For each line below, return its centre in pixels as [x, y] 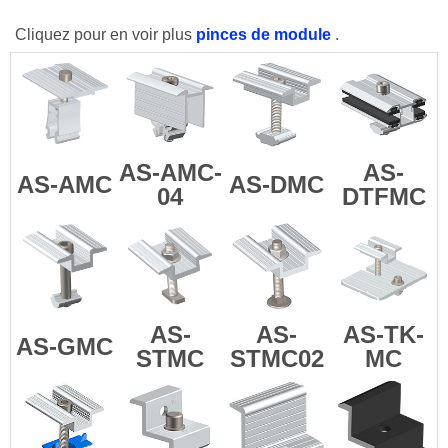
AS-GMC [64, 347]
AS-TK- [383, 335]
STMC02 [276, 359]
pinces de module [265, 35]
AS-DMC [276, 185]
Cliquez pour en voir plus [105, 35]
